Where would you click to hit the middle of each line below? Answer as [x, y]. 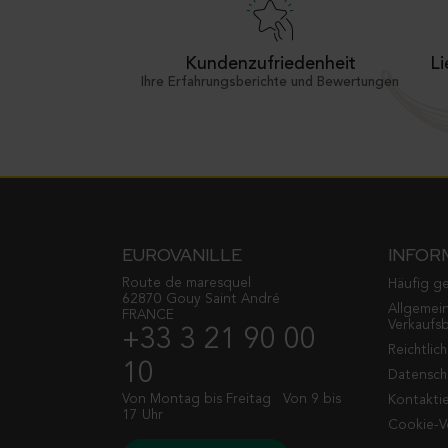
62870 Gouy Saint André [201, 299]
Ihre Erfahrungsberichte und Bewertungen [270, 82]
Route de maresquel [186, 283]
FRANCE [148, 315]
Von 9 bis [310, 399]
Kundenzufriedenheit [270, 64]
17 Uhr [142, 415]
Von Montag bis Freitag [200, 399]
